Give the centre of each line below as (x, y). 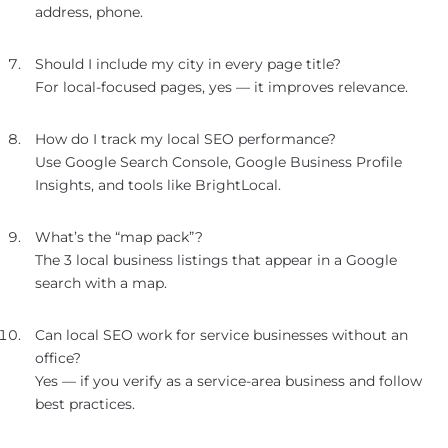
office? (58, 357)
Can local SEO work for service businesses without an (221, 334)
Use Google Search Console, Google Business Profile (218, 161)
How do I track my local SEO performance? (185, 138)
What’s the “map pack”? (119, 236)
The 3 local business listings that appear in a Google (216, 259)
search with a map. (101, 282)
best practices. (85, 403)
